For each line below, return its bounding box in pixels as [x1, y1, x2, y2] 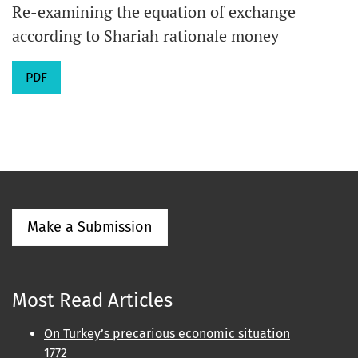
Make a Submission [27, 218, 153, 236]
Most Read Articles [12, 289, 173, 312]
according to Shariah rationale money [12, 25, 279, 46]
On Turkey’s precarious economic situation [44, 326, 290, 341]
